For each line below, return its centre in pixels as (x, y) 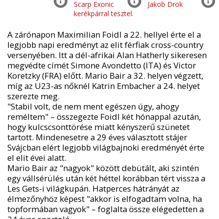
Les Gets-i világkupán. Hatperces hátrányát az (93, 188)
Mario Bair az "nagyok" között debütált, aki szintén (103, 168)
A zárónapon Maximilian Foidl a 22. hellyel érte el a (104, 34)
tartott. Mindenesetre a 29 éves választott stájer (97, 137)
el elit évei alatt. (37, 157)
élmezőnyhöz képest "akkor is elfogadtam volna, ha (104, 198)
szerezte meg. (33, 96)
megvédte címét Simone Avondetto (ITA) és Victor (101, 65)
